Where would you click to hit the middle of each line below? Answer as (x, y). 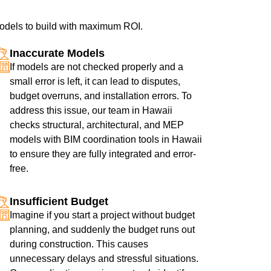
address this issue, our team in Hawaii (91, 111)
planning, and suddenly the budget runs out (102, 230)
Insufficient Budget (59, 202)
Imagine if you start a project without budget (102, 215)
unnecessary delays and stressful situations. (104, 259)
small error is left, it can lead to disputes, (95, 82)
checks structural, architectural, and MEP (96, 125)
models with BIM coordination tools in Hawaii (106, 140)
